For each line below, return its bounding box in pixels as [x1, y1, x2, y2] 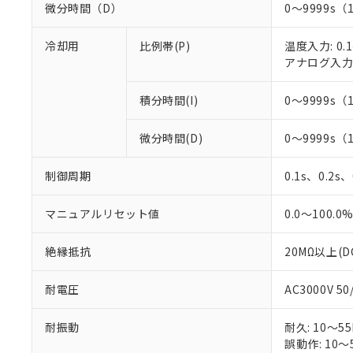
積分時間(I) [139, 92, 199, 108]
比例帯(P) [139, 38, 191, 54]
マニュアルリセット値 [45, 206, 160, 221]
